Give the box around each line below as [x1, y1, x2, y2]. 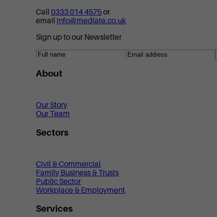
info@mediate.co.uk [57, 16, 126, 25]
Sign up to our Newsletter [36, 32, 122, 42]
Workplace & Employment [36, 186, 125, 195]
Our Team [36, 109, 70, 119]
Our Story [36, 101, 68, 110]
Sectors [36, 127, 69, 138]
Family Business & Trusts [36, 168, 119, 177]
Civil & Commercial [36, 159, 101, 169]
